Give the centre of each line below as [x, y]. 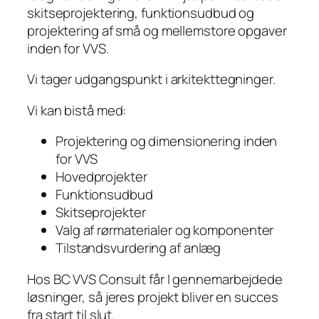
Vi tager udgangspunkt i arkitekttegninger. [151, 79]
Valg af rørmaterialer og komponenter [165, 230]
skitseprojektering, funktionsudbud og [141, 12]
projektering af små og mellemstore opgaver [157, 30]
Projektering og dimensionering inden [167, 141]
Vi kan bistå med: [77, 110]
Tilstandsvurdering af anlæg [138, 248]
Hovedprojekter [101, 177]
